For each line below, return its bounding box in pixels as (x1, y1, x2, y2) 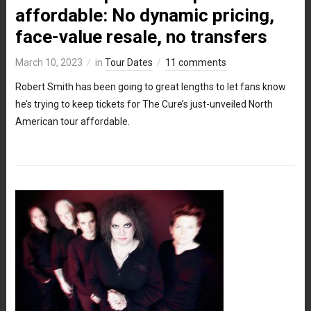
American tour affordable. (15, 115, 130, 127)
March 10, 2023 (15, 56, 83, 68)
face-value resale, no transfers (15, 26, 267, 47)
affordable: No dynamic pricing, (15, 4, 274, 26)
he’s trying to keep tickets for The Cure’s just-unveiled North (15, 98, 273, 110)
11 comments (165, 56, 226, 68)
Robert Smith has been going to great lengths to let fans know (15, 81, 286, 92)
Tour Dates (104, 56, 153, 68)
